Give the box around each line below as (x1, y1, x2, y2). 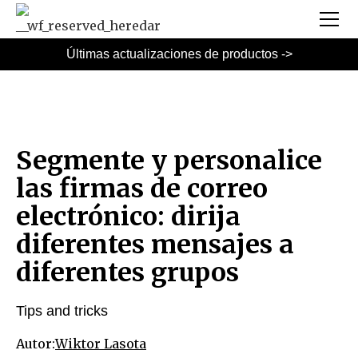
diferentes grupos (16, 257, 239, 288)
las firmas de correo (16, 173, 268, 205)
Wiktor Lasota (55, 336, 146, 352)
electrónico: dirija (16, 201, 241, 233)
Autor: (16, 336, 55, 352)
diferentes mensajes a (16, 229, 294, 261)
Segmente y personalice (16, 145, 322, 177)
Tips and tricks (16, 302, 108, 319)
